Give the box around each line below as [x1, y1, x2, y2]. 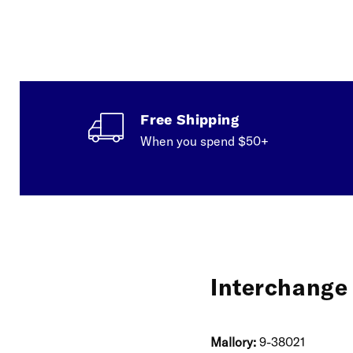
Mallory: [210, 333, 256, 350]
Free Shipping [140, 110, 239, 128]
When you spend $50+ [140, 132, 269, 149]
